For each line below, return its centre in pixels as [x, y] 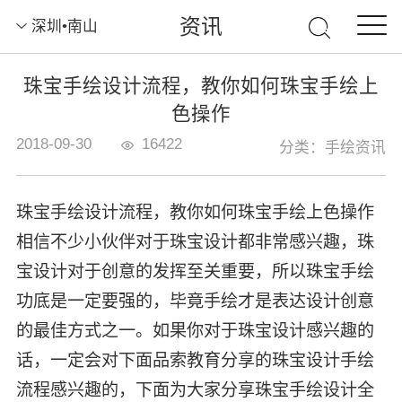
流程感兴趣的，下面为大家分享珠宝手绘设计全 [195, 390]
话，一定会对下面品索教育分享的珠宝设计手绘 [195, 361]
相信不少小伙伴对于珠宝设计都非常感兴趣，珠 [195, 242]
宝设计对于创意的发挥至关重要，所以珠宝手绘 [195, 272]
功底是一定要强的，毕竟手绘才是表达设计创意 [195, 301]
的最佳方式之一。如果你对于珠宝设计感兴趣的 [195, 331]
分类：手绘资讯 [333, 148]
